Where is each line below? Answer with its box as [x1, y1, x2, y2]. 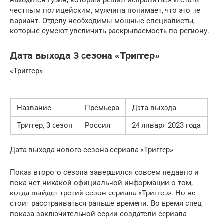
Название [17, 103, 51, 112]
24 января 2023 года [132, 121, 201, 130]
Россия [85, 121, 110, 130]
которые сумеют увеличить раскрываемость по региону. [10, 27, 209, 35]
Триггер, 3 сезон [17, 121, 73, 130]
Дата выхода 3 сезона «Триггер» [10, 50, 160, 62]
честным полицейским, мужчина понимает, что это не [10, 6, 200, 15]
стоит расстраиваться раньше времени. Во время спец [10, 199, 202, 208]
